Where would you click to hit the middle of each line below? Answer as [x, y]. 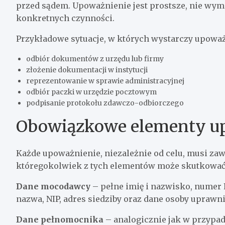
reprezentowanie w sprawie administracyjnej [105, 81]
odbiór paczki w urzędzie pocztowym [91, 92]
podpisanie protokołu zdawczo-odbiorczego [105, 103]
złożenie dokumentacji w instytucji [87, 70]
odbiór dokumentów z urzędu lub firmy [95, 59]
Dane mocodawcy [53, 186]
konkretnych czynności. [65, 18]
